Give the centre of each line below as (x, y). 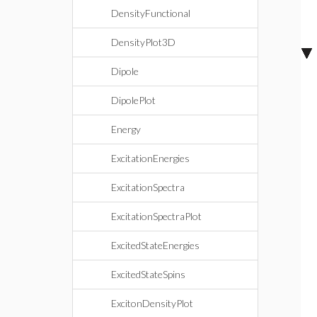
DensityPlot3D (143, 42)
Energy (126, 129)
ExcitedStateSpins (148, 274)
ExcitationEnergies (150, 158)
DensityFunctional (151, 13)
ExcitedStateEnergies (155, 245)
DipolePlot (133, 100)
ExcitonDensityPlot (152, 303)
